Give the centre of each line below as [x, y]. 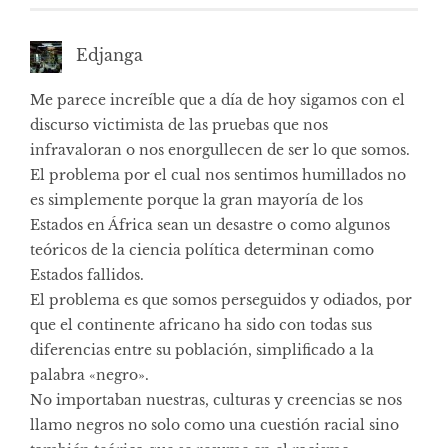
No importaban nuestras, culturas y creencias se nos [216, 400]
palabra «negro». [89, 375]
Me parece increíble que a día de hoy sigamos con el [217, 100]
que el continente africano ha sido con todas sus [201, 325]
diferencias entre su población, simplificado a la [202, 350]
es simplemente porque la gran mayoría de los [196, 200]
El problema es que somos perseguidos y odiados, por [221, 300]
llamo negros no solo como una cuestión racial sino [214, 425]
